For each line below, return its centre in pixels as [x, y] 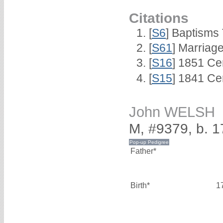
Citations [159, 18]
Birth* [140, 185]
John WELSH [172, 112]
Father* [143, 151]
